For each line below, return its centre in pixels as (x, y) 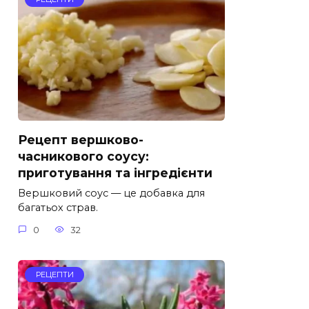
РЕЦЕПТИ (54, 274)
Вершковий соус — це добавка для (111, 193)
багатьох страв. (58, 208)
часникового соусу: (83, 157)
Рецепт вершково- (81, 140)
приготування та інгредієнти (115, 173)
